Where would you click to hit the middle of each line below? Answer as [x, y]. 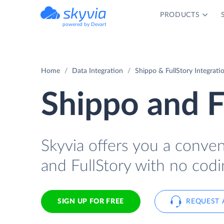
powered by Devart [84, 24]
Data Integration [97, 71]
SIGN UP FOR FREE [91, 201]
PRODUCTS [180, 15]
